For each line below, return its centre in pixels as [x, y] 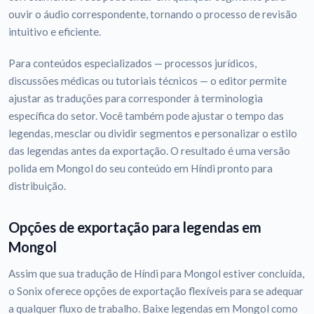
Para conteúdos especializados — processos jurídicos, [132, 63]
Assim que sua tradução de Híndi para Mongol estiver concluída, [156, 274]
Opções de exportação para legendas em [135, 227]
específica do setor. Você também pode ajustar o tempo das [146, 116]
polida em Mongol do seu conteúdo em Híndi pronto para [141, 169]
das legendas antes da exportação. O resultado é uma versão [149, 151]
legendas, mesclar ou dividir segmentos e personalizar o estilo [153, 134]
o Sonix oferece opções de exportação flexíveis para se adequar [156, 291]
